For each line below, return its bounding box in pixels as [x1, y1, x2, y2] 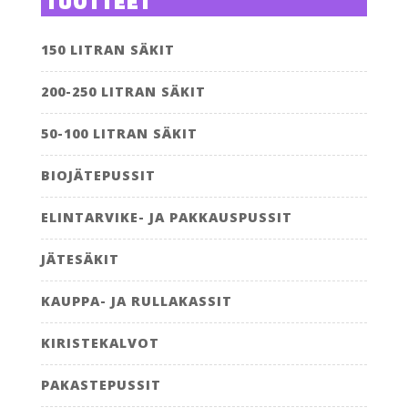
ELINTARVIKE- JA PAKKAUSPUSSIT [40, 208, 292, 226]
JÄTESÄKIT [40, 250, 119, 268]
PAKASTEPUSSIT [40, 375, 161, 393]
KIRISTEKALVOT [40, 333, 159, 352]
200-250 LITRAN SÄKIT [40, 82, 206, 100]
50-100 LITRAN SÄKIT [40, 124, 198, 142]
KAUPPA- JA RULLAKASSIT [40, 291, 232, 310]
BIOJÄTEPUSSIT [40, 166, 156, 184]
